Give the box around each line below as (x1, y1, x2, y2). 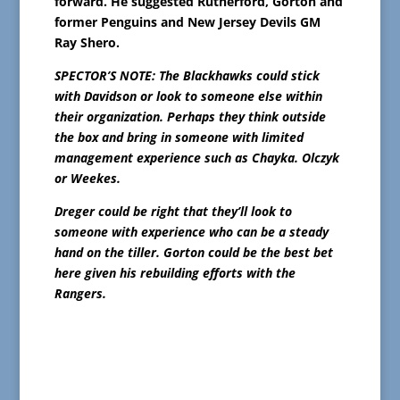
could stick (255, 66, 320, 84)
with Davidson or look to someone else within (54, 87, 322, 104)
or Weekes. (54, 169, 121, 187)
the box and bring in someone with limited (54, 128, 304, 146)
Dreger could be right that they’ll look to (54, 202, 292, 220)
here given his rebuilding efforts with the (54, 263, 296, 281)
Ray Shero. (54, 33, 120, 51)
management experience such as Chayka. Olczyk (54, 148, 339, 166)
